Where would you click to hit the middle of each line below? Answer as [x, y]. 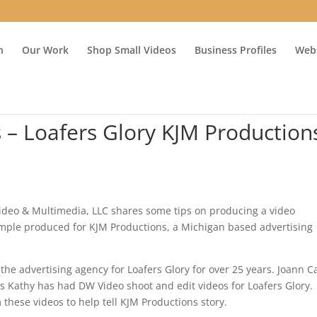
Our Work [45, 50]
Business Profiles [236, 50]
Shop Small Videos [132, 50]
